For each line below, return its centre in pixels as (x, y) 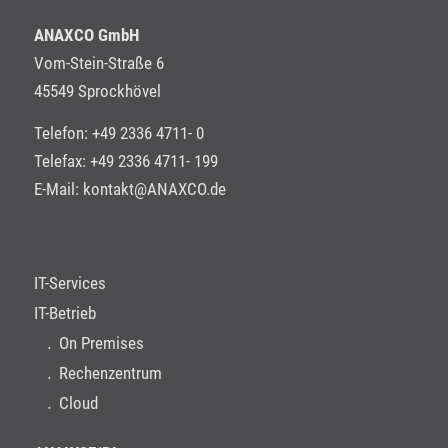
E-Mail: (58, 189)
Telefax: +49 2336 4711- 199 (125, 161)
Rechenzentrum (110, 372)
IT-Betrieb (64, 312)
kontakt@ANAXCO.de (154, 189)
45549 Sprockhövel (97, 90)
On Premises (101, 342)
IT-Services (69, 282)
